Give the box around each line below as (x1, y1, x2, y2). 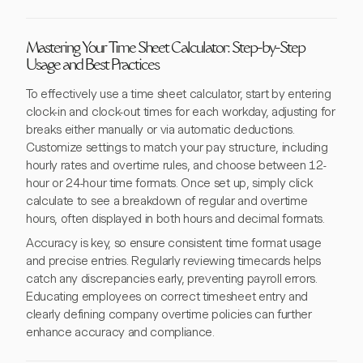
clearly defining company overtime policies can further (26, 307, 312, 322)
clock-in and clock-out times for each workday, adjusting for (26, 105, 335, 120)
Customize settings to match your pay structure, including (26, 140, 328, 156)
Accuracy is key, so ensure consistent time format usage (26, 236, 322, 251)
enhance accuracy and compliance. (26, 325, 215, 340)
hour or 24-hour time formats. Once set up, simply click (26, 176, 314, 191)
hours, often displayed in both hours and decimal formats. (26, 211, 325, 227)
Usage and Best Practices (26, 59, 159, 75)
